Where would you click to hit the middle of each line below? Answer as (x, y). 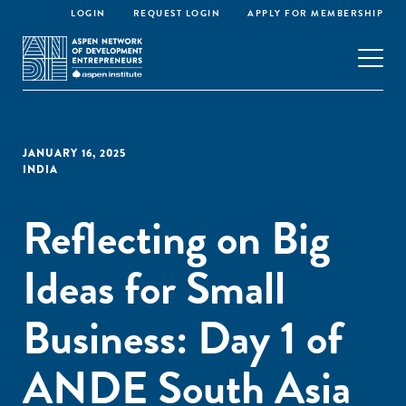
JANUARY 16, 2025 (74, 153)
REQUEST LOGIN (176, 13)
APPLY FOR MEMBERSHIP (315, 13)
